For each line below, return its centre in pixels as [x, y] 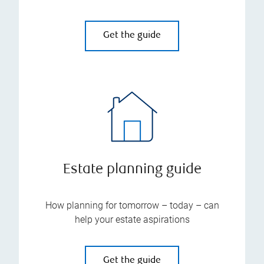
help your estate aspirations [132, 220]
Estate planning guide [132, 170]
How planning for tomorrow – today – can [132, 205]
